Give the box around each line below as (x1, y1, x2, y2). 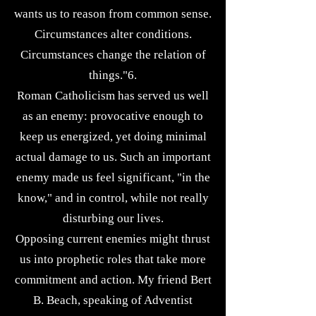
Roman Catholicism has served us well (17, 89, 209, 102)
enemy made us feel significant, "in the (16, 171, 210, 184)
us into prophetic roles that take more (20, 253, 206, 266)
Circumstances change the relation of (20, 48, 206, 61)
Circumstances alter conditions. (34, 28, 192, 41)
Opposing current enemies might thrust (16, 232, 210, 245)
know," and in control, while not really (17, 191, 209, 205)
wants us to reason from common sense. (14, 7, 212, 20)
